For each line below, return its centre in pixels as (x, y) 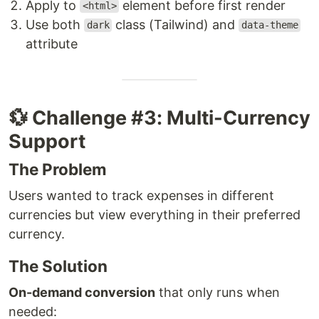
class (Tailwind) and (176, 24)
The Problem (58, 169)
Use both (55, 24)
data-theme (270, 25)
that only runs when (218, 292)
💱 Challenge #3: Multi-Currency (159, 117)
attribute (52, 43)
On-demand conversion (82, 292)
